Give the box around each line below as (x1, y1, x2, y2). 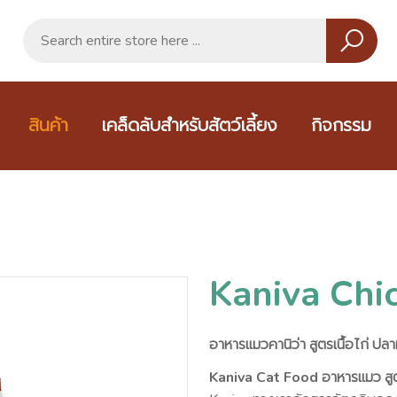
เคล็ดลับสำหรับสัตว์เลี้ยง (102, 113, 277, 137)
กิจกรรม (311, 113, 371, 137)
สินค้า (28, 113, 68, 137)
